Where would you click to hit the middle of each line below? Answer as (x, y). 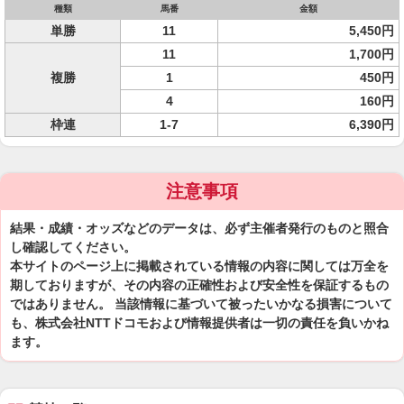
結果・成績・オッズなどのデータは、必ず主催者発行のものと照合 (199, 228)
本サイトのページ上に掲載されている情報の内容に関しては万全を (199, 266)
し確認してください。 (73, 247)
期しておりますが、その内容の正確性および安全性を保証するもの (199, 285)
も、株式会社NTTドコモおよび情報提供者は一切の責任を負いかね (199, 323)
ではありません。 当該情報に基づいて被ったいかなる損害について (201, 304)
